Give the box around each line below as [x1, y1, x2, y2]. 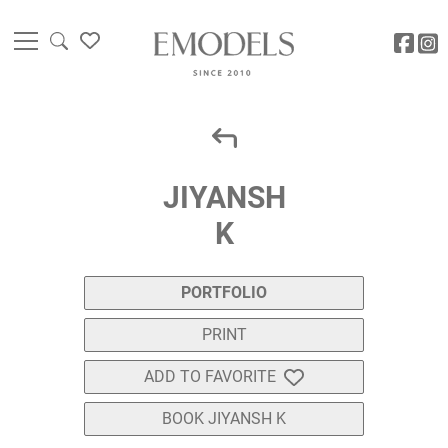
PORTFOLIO [181, 283, 267, 303]
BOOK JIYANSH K [162, 409, 286, 429]
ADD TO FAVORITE [144, 367, 276, 387]
